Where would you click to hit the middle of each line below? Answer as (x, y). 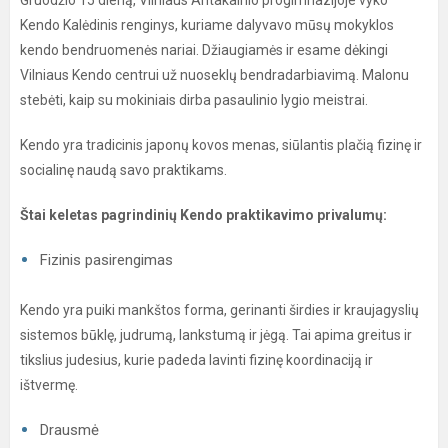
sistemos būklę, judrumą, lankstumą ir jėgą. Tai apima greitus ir (216, 335)
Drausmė (69, 430)
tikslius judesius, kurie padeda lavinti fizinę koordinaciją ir (196, 360)
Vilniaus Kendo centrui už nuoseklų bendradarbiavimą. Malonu (214, 75)
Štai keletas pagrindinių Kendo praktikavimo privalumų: (203, 215)
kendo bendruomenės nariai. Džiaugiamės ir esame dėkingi (204, 50)
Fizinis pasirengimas (106, 260)
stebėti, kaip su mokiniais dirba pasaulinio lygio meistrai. (194, 100)
